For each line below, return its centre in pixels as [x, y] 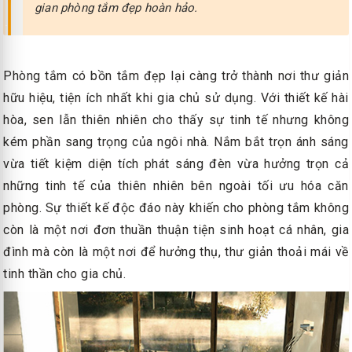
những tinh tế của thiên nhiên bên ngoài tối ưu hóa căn [176, 185]
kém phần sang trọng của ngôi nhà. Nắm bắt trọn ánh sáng [176, 141]
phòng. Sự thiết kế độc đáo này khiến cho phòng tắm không [176, 207]
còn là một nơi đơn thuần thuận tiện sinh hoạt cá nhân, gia [176, 229]
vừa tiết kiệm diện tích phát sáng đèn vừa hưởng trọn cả [176, 163]
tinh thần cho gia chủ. [64, 273]
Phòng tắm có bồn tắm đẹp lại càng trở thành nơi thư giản [176, 75]
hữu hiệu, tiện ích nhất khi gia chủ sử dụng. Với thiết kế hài [176, 97]
